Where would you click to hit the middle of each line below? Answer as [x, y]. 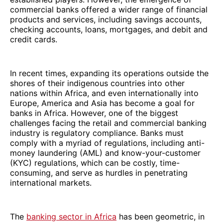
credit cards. [34, 39]
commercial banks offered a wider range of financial [109, 9]
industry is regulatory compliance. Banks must [97, 133]
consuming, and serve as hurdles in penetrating [99, 172]
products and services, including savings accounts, [106, 19]
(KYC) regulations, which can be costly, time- [95, 163]
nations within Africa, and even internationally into [104, 93]
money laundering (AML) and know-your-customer [105, 153]
